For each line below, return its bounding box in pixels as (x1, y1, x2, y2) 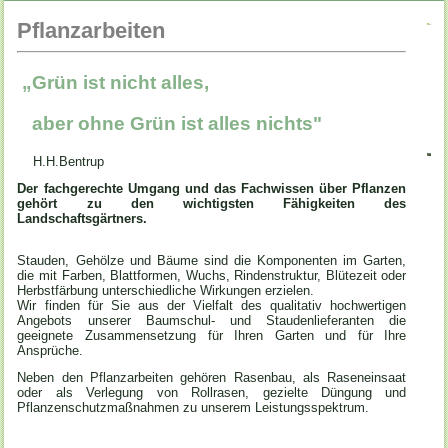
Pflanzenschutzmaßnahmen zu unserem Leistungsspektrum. (17, 399, 370, 415)
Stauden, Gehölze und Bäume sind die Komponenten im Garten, (17, 252, 407, 268)
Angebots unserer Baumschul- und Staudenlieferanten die (17, 312, 407, 328)
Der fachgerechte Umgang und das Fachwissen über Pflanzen (17, 180, 407, 196)
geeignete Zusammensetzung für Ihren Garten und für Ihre (17, 327, 407, 343)
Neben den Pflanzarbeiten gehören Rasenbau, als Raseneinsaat (17, 369, 407, 385)
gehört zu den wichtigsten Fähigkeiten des (17, 195, 407, 211)
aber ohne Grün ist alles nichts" (17, 112, 323, 134)
